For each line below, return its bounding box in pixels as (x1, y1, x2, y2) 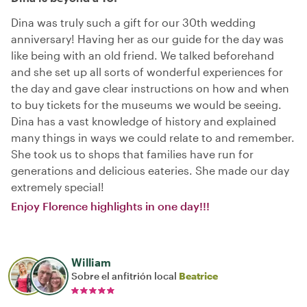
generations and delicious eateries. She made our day (11, 163, 289, 177)
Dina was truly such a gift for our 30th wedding (11, 15, 256, 29)
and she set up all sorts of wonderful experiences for (11, 64, 283, 78)
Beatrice (179, 269, 218, 282)
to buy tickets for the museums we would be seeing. (11, 97, 282, 111)
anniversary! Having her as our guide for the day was (11, 32, 284, 45)
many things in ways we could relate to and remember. (11, 130, 295, 144)
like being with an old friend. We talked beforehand (11, 48, 274, 62)
